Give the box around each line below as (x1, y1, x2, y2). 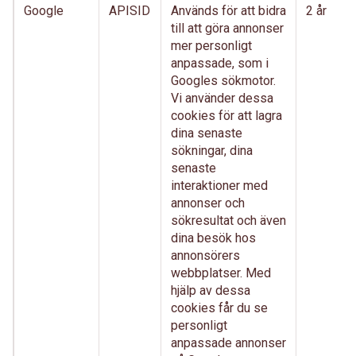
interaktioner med (171, 178, 268, 193)
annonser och (171, 195, 245, 211)
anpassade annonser (171, 335, 286, 350)
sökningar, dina (171, 143, 253, 158)
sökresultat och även (171, 213, 286, 228)
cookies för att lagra (171, 108, 282, 123)
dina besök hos (171, 230, 256, 246)
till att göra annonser (171, 21, 284, 36)
